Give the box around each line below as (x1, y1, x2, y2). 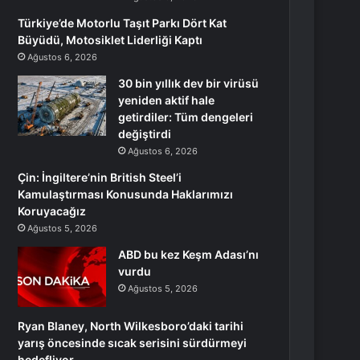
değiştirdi (118, 127, 172, 141)
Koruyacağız (18, 204, 87, 218)
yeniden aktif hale (118, 93, 215, 107)
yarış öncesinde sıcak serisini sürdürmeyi (18, 336, 247, 350)
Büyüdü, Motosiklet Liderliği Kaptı (18, 33, 203, 47)
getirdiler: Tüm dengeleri (118, 110, 254, 124)
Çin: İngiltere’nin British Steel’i (18, 170, 182, 184)
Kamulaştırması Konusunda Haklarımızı (18, 187, 234, 201)
